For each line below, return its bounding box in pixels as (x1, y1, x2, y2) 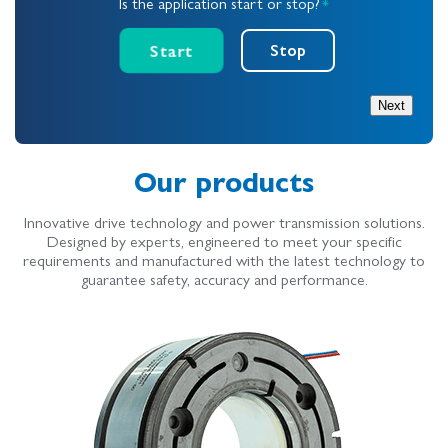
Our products (134, 159, 314, 200)
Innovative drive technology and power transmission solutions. (23, 209, 425, 233)
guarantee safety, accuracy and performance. (80, 266, 368, 290)
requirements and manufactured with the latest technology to (23, 247, 425, 271)
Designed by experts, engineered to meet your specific (46, 228, 402, 252)
